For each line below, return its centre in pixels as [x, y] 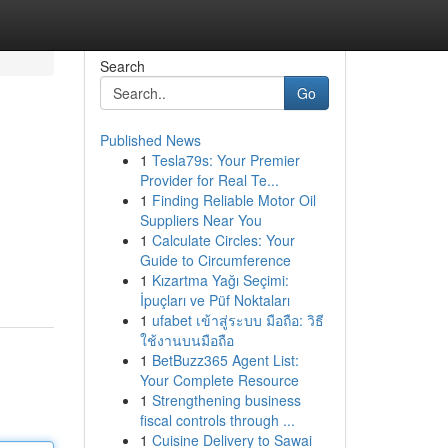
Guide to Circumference [215, 260]
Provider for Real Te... [209, 180]
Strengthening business [226, 400]
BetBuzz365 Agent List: [225, 360]
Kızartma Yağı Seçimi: [220, 280]
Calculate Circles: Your [223, 240]
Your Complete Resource [219, 380]
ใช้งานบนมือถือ [186, 340]
